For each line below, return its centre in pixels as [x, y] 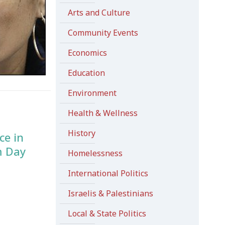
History [81, 133]
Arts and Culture [99, 13]
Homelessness [95, 153]
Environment [92, 93]
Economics [87, 53]
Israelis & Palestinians [110, 193]
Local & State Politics [107, 213]
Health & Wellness [102, 113]
